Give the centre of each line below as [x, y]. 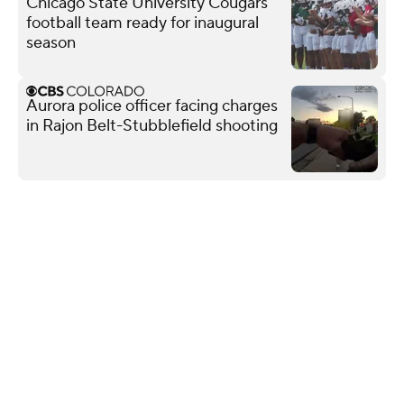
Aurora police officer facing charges [152, 106]
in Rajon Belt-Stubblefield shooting [152, 125]
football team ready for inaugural [142, 23]
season [51, 42]
